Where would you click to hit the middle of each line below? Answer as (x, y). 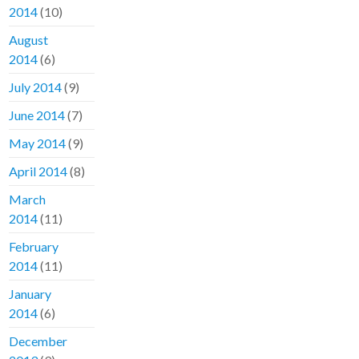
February (34, 247)
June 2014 (37, 115)
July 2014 (36, 87)
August (29, 40)
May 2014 (38, 143)
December (38, 341)
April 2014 (38, 171)
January (30, 294)
